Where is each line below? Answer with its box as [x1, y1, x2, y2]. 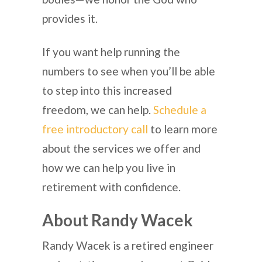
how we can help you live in [42, 160, 175, 174]
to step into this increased [42, 83, 172, 97]
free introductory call [42, 122, 148, 136]
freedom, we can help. [42, 102, 153, 116]
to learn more [148, 122, 218, 136]
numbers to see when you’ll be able [42, 64, 215, 78]
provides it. [42, 11, 98, 25]
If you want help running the [42, 44, 180, 58]
